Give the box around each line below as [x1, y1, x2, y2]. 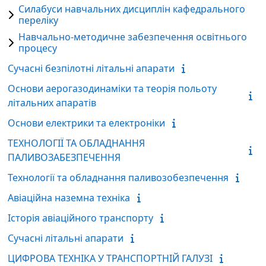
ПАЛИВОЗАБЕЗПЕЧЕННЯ [8, 150, 121, 164]
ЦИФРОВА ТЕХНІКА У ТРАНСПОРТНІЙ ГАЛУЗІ [8, 251, 213, 265]
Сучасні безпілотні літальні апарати [8, 61, 175, 75]
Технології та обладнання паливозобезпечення [8, 170, 229, 184]
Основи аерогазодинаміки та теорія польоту [8, 81, 217, 95]
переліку [18, 13, 58, 27]
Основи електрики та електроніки [8, 116, 165, 129]
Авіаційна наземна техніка [8, 191, 130, 204]
